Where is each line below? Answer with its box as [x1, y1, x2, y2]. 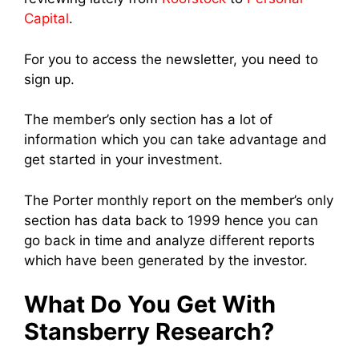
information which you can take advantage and [24, 131, 327, 148]
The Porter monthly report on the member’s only [24, 192, 333, 208]
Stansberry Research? [24, 317, 274, 346]
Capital [24, 10, 69, 27]
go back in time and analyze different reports [24, 232, 315, 248]
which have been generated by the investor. [24, 252, 308, 268]
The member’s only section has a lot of [24, 111, 272, 128]
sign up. [24, 71, 75, 87]
